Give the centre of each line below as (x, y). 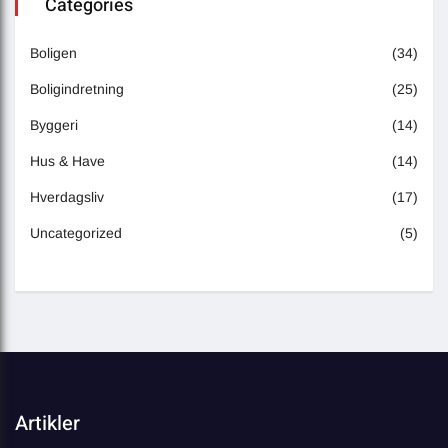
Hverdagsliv (67, 197)
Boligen (53, 53)
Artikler (47, 424)
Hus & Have (67, 161)
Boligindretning (77, 89)
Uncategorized (76, 233)
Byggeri (54, 125)
